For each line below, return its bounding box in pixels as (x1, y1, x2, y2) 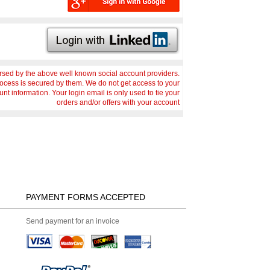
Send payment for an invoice (25, 217, 119, 225)
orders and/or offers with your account (56, 98, 180, 107)
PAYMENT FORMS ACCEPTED (25, 192, 145, 202)
